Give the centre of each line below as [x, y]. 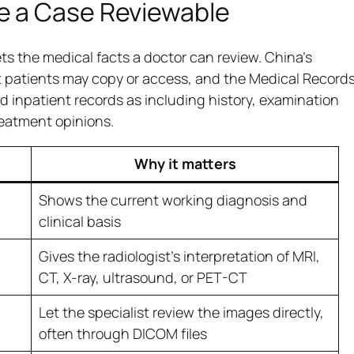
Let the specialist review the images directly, [181, 313]
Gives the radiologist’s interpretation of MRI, [179, 256]
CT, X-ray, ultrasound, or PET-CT [143, 278]
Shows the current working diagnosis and [173, 200]
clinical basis [79, 222]
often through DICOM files [122, 334]
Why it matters [185, 164]
